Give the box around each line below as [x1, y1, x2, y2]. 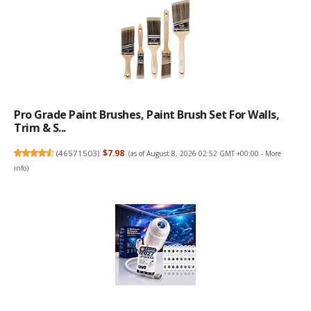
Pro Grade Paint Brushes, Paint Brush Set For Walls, [14, 106, 280, 122]
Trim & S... [14, 119, 66, 135]
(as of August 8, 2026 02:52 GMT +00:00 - [128, 148, 265, 158]
